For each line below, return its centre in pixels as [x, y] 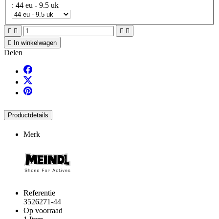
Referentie [39, 193]
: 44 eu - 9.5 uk [37, 5]
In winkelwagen [35, 43]
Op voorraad [43, 211]
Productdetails [28, 115]
